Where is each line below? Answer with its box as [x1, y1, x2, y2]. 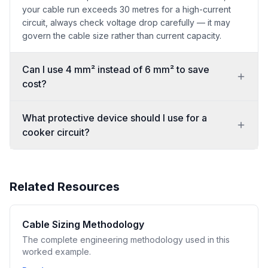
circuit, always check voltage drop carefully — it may [22, 17, 230, 28]
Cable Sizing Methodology [22, 218, 144, 230]
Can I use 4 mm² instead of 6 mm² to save [22, 63, 209, 75]
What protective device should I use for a [22, 112, 207, 124]
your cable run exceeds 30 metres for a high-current [22, 4, 231, 14]
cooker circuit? [22, 126, 90, 138]
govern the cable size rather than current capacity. [22, 31, 221, 41]
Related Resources [10, 179, 120, 194]
